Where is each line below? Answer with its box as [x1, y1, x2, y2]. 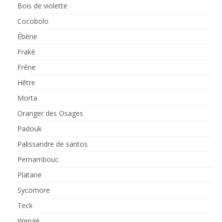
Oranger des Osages [17, 108, 83, 118]
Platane [17, 169, 42, 179]
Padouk [17, 123, 42, 133]
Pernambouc [17, 154, 58, 164]
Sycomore [17, 185, 50, 195]
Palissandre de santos [17, 139, 88, 149]
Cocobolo [17, 16, 49, 26]
